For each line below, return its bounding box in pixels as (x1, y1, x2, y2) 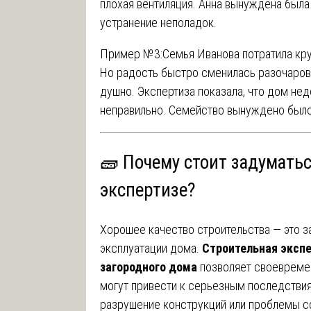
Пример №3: (99, 46, 162, 61)
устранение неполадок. (99, 15, 217, 30)
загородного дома (99, 259, 197, 274)
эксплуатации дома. (99, 240, 202, 255)
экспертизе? (99, 179, 196, 202)
